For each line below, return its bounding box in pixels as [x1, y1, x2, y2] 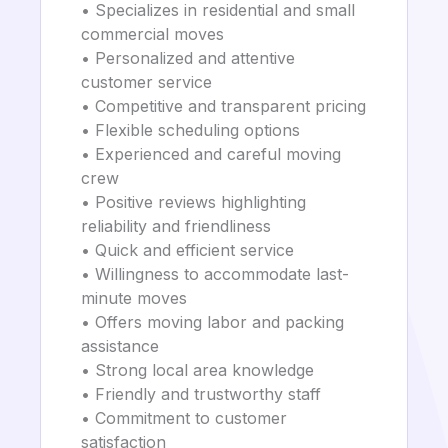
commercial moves [81, 24, 224, 44]
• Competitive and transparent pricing [81, 96, 366, 116]
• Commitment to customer [81, 408, 287, 428]
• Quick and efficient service [81, 240, 294, 260]
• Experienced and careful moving [81, 144, 341, 164]
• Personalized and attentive [81, 48, 295, 68]
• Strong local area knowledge [81, 360, 314, 380]
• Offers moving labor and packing [81, 312, 344, 332]
